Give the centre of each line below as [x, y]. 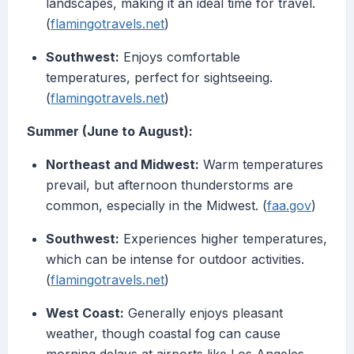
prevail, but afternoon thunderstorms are [169, 185]
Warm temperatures [261, 165]
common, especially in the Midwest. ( [156, 206]
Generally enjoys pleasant [203, 313]
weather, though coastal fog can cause [163, 334]
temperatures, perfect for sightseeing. [159, 78]
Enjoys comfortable [180, 57]
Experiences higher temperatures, [223, 239]
